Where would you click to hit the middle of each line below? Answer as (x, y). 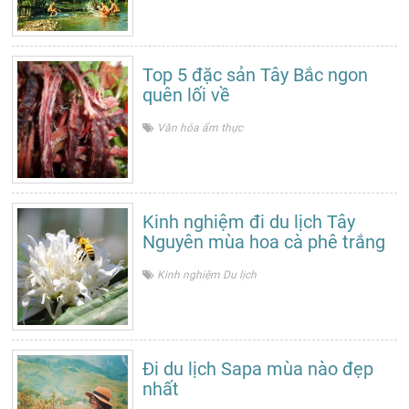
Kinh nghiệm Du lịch (207, 275)
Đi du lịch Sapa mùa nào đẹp (258, 369)
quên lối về (187, 95)
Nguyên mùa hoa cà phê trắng (264, 242)
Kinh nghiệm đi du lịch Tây (249, 222)
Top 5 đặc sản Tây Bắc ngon (256, 75)
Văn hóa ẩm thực (200, 128)
